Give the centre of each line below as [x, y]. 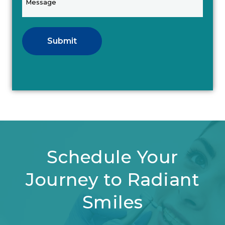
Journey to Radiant [113, 180]
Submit [62, 41]
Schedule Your [113, 157]
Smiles [113, 202]
